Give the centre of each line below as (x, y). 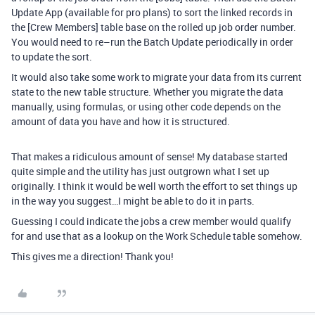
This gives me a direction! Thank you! (92, 256)
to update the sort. (52, 57)
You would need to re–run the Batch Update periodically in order (152, 42)
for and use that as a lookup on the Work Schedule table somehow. (157, 236)
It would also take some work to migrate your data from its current (156, 77)
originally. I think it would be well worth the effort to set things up (154, 186)
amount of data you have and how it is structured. (121, 121)
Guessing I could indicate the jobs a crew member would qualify (151, 221)
